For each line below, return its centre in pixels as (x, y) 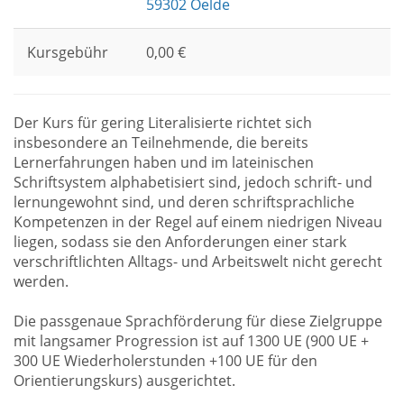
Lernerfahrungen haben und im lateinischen (164, 162)
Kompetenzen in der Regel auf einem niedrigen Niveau (198, 222)
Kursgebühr (68, 52)
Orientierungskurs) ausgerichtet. (124, 381)
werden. (41, 281)
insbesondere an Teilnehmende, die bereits (161, 142)
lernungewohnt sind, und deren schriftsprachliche (184, 202)
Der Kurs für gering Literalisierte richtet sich (163, 123)
